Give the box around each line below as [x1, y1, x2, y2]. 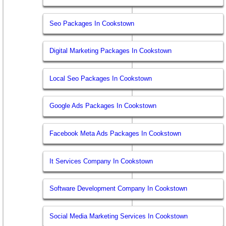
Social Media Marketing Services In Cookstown [49, 212, 188, 220]
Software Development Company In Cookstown [49, 185, 188, 193]
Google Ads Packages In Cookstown [49, 102, 157, 110]
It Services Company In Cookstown [49, 157, 153, 165]
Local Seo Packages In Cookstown [49, 74, 152, 82]
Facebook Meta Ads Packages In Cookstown [49, 129, 182, 137]
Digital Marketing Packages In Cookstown [49, 47, 172, 55]
